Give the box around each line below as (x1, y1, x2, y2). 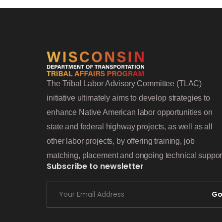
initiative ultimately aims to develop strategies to (47, 94, 210, 102)
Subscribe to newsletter (47, 161, 144, 172)
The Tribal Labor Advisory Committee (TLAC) (47, 79, 202, 88)
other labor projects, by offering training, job (47, 137, 195, 145)
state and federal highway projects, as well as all (47, 122, 213, 131)
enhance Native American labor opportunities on (47, 108, 213, 116)
